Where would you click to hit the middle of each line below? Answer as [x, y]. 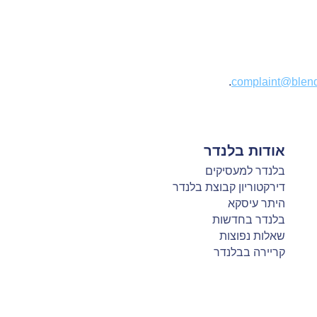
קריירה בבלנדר [249, 252]
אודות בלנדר [244, 151]
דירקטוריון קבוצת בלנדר [229, 187]
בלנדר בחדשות [248, 220]
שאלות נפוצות [252, 236]
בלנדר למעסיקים [245, 171]
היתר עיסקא [256, 203]
